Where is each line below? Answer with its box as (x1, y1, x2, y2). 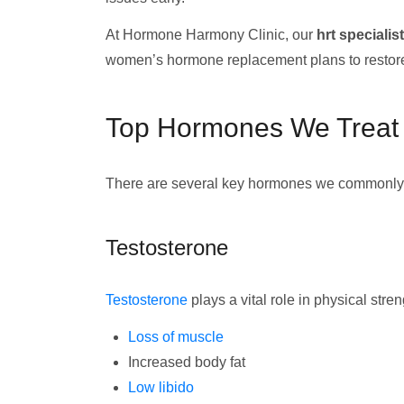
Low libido (128, 380, 194, 395)
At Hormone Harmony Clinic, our (106, 27, 317, 42)
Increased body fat (128, 354, 245, 370)
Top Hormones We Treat (106, 113, 399, 142)
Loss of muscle (128, 329, 224, 344)
